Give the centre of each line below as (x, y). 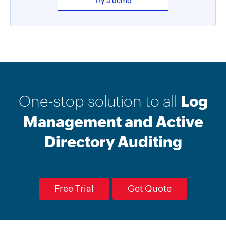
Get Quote (150, 188)
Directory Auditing (113, 142)
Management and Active (113, 122)
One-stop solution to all (99, 102)
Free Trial (74, 188)
